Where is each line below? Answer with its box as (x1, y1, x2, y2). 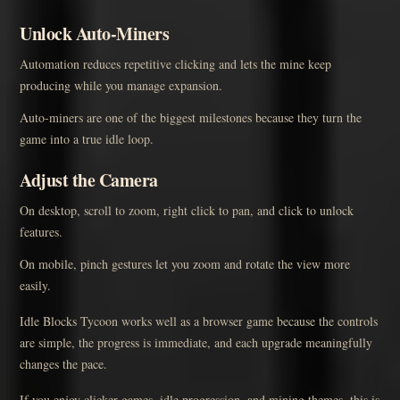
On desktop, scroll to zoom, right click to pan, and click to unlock (20, 201, 354, 219)
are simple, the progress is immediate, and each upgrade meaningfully (20, 333, 372, 351)
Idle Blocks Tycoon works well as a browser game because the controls (20, 312, 378, 329)
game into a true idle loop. (20, 129, 154, 147)
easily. (20, 276, 51, 294)
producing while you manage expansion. (20, 76, 222, 94)
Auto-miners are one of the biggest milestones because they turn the (20, 108, 362, 126)
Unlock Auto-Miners (20, 20, 169, 46)
